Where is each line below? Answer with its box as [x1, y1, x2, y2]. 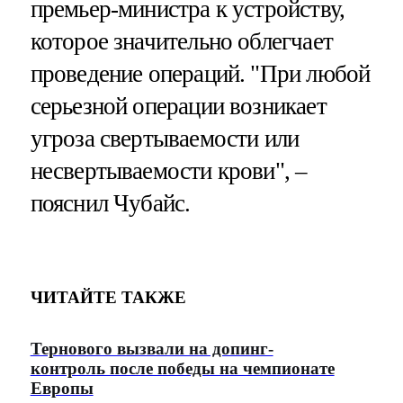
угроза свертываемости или [30, 125, 300, 153]
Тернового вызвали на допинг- [30, 339, 273, 359]
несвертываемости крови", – [30, 157, 308, 185]
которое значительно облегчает [30, 28, 333, 56]
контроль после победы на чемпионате [30, 359, 335, 379]
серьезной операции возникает [30, 93, 327, 121]
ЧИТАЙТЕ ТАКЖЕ [30, 287, 186, 307]
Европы [30, 379, 94, 399]
